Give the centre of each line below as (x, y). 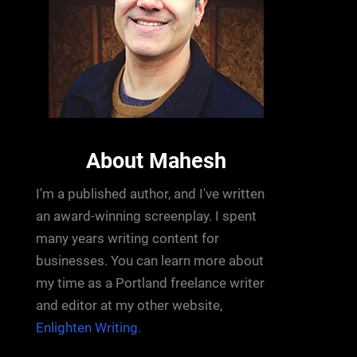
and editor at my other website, (129, 306)
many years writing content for (127, 239)
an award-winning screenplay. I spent (146, 216)
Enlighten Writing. (88, 328)
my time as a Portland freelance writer (150, 283)
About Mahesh (156, 161)
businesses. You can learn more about (149, 261)
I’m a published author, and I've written (150, 194)
